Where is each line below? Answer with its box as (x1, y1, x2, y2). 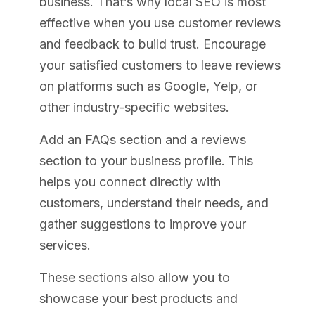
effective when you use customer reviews (39, 15, 281, 30)
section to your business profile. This (39, 153, 253, 168)
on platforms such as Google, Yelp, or (39, 78, 257, 94)
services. (39, 237, 91, 252)
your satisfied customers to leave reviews (39, 57, 281, 72)
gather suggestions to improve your (39, 216, 246, 231)
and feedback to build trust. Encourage (39, 36, 266, 51)
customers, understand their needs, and (39, 195, 269, 210)
